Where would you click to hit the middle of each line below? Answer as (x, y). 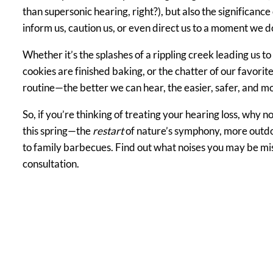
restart (109, 130)
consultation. (51, 163)
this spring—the (58, 130)
